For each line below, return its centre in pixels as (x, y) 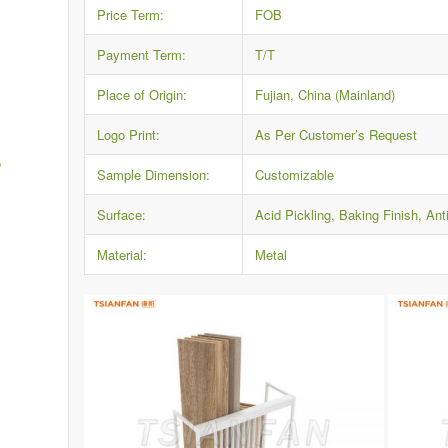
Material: (122, 255)
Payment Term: (142, 55)
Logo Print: (129, 135)
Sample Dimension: (154, 175)
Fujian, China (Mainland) (325, 95)
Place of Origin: (142, 95)
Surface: (122, 215)
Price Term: (131, 15)
